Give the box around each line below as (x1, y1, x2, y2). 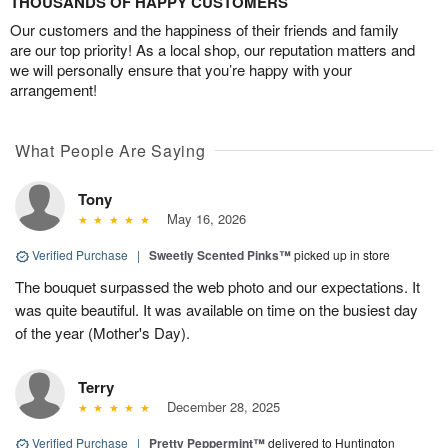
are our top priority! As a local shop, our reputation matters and (10, 39, 415, 61)
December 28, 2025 (158, 397, 280, 417)
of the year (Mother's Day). (15, 322, 190, 344)
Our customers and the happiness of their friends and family (10, 19, 399, 41)
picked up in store (294, 246, 390, 264)
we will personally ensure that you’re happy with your (10, 59, 352, 81)
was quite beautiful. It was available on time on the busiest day (15, 299, 418, 321)
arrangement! (10, 79, 97, 101)
